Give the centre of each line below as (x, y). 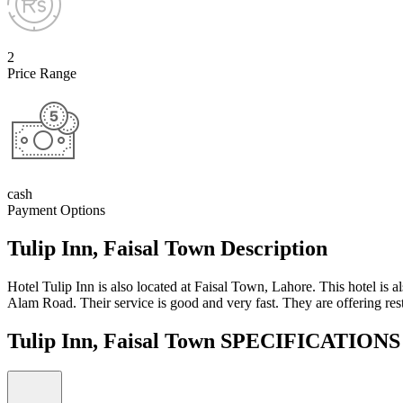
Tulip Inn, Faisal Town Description (167, 248)
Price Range (42, 73)
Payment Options (56, 210)
